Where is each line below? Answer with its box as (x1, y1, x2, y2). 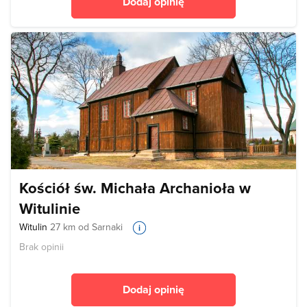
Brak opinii (19, 239, 64, 254)
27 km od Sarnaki (50, 219, 123, 234)
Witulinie (19, 197, 80, 219)
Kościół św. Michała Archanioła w (19, 176, 251, 199)
